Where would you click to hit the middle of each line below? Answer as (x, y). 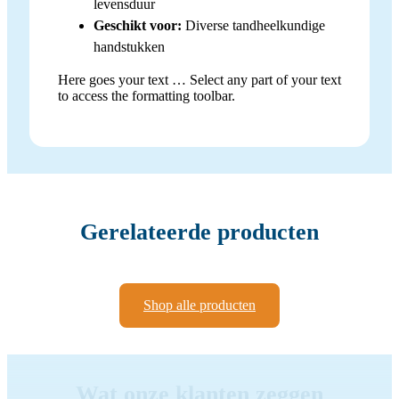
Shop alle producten (199, 305)
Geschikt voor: (138, 25)
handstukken (129, 46)
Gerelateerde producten (199, 232)
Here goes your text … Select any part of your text (199, 79)
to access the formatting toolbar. (147, 95)
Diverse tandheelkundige (253, 25)
